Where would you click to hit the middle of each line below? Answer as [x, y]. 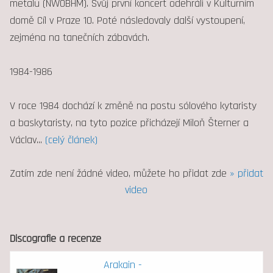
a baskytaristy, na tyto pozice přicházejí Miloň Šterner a [129, 122]
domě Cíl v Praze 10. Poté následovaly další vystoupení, [127, 20]
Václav [23, 140]
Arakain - [122, 264]
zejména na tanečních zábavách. [79, 37]
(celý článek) [71, 140]
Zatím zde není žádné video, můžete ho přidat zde [119, 173]
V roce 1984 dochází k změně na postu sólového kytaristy [133, 105]
